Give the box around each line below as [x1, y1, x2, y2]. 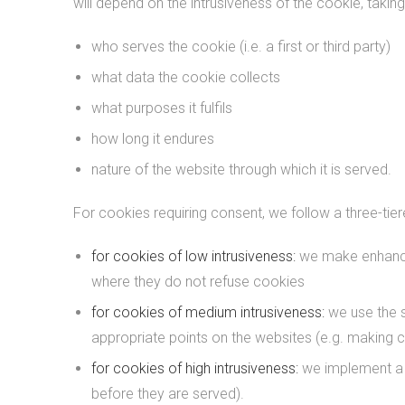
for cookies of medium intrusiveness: [90, 304, 328, 321]
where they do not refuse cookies [90, 273, 305, 290]
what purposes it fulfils [90, 99, 232, 117]
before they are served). [90, 385, 244, 402]
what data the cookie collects [90, 69, 280, 86]
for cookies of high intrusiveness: [90, 360, 298, 377]
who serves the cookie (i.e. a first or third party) [90, 38, 391, 55]
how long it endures [90, 130, 214, 147]
